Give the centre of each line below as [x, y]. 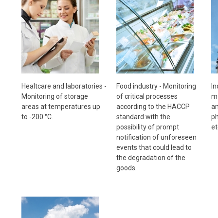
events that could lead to [154, 147]
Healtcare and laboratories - [64, 86]
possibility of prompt [147, 127]
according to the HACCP [153, 106]
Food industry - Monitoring [156, 86]
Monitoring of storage [54, 96]
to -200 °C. [37, 117]
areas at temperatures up [61, 106]
